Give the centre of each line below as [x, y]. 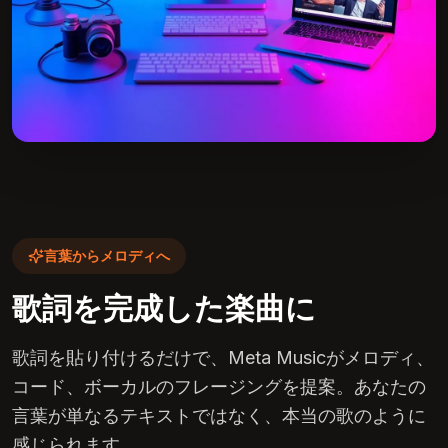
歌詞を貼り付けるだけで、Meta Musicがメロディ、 [223, 357]
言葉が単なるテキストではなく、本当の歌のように [219, 415]
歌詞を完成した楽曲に [164, 308]
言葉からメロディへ [107, 255]
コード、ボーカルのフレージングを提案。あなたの [219, 386]
